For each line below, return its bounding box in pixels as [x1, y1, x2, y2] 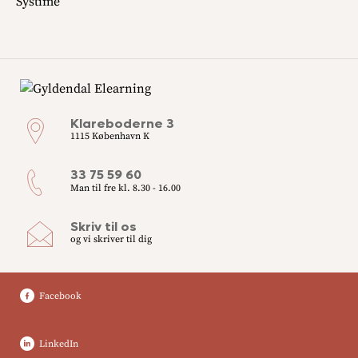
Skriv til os [70, 217, 137, 235]
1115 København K [70, 130, 149, 143]
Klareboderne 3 [70, 114, 174, 132]
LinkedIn [39, 338, 78, 351]
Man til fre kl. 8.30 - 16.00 [70, 181, 181, 194]
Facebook [39, 290, 82, 303]
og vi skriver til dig [70, 233, 152, 246]
